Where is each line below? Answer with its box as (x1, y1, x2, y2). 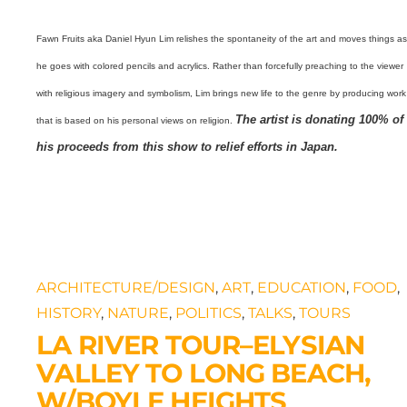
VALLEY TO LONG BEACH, (36, 356, 372, 389)
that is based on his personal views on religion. (36, 115, 236, 126)
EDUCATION (257, 278, 347, 296)
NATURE (107, 303, 170, 322)
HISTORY (36, 303, 102, 322)
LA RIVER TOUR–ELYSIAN (36, 328, 365, 361)
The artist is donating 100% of (235, 113, 404, 127)
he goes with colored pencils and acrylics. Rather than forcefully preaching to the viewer (36, 61, 404, 72)
